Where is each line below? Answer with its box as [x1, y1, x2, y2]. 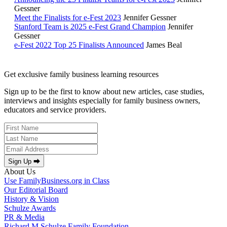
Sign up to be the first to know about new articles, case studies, [4, 87, 204, 96]
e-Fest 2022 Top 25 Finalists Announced [14, 41, 144, 50]
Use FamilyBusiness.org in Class [4, 176, 109, 185]
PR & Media [4, 213, 45, 222]
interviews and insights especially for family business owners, [4, 96, 200, 105]
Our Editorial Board [4, 185, 68, 195]
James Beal [146, 41, 182, 50]
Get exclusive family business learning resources [4, 70, 159, 79]
